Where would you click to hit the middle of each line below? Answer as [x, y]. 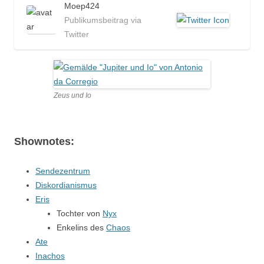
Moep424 [82, 6]
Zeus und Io [72, 95]
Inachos [50, 256]
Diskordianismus [66, 185]
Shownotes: [44, 141]
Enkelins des [81, 227]
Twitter [77, 34]
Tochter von [80, 213]
